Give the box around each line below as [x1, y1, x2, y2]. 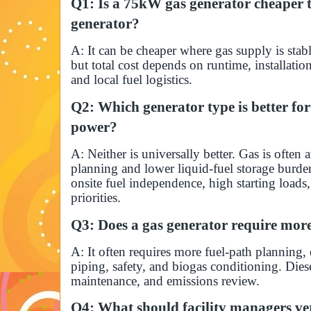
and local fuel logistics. [71, 72, 192, 87]
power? [71, 118, 117, 135]
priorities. [71, 190, 121, 205]
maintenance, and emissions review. [71, 273, 260, 288]
